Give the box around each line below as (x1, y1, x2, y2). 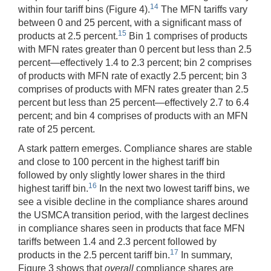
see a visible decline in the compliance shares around (18, 197, 248, 207)
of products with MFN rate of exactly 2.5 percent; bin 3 (18, 71, 247, 82)
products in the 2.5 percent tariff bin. (18, 250, 170, 261)
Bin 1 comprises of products (126, 31, 247, 42)
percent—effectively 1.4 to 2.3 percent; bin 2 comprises (18, 57, 252, 68)
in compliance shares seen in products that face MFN (18, 223, 245, 234)
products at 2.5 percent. (18, 31, 118, 42)
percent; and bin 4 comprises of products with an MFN (18, 111, 248, 122)
